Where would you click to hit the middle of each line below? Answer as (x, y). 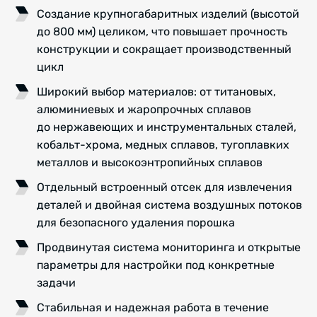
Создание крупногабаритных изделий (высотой (168, 13)
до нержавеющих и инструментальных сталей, (167, 127)
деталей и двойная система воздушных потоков (169, 205)
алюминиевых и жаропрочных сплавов (144, 109)
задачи (56, 283)
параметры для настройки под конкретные (156, 265)
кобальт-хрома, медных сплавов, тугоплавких (163, 144)
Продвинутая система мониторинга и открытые (169, 248)
